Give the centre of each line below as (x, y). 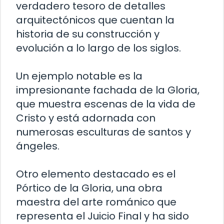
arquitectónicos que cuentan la (95, 20)
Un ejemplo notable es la (79, 76)
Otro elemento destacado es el (96, 174)
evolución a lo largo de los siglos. (98, 48)
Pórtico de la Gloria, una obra (89, 188)
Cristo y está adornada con (86, 118)
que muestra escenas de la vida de (106, 104)
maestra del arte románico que (96, 202)
